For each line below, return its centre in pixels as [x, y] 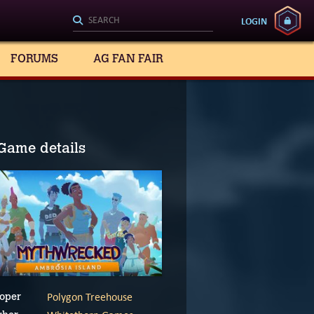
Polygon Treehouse [90, 297]
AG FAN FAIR [128, 59]
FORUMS [34, 59]
